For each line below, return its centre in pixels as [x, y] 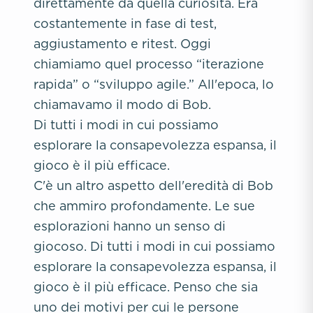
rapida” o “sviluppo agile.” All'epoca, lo [154, 84]
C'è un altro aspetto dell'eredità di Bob [153, 185]
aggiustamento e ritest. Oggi [122, 44]
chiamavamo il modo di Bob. [122, 104]
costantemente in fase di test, [125, 23]
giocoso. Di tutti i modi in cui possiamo [154, 246]
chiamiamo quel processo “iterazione [149, 64]
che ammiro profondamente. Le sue [144, 206]
